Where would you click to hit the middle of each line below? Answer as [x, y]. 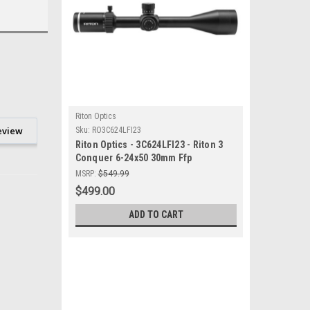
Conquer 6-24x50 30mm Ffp [134, 158]
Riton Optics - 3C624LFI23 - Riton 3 [149, 145]
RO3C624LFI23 [116, 130]
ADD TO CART [156, 215]
